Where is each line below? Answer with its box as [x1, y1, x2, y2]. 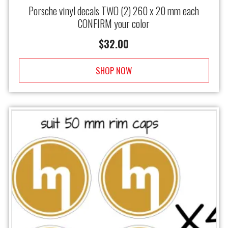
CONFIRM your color [78, 16, 150, 32]
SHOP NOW [96, 64, 132, 77]
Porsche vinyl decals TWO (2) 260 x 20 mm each [28, 3, 199, 19]
